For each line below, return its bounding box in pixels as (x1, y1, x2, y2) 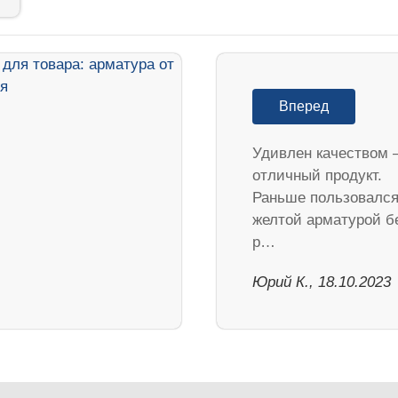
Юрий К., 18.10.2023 (252, 273, 391, 291)
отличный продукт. (252, 166, 382, 184)
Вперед (279, 98, 329, 114)
